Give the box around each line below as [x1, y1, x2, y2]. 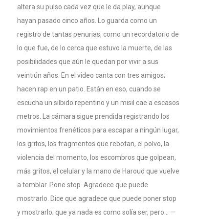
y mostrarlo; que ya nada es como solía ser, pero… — [17, 208, 175, 217]
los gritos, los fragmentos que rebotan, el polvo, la [17, 140, 169, 148]
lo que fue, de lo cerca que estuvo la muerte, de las [17, 44, 172, 52]
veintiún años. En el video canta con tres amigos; [17, 71, 165, 80]
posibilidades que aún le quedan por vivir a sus [17, 58, 158, 66]
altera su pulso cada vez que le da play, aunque [17, 3, 161, 11]
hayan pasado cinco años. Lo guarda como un [17, 17, 157, 25]
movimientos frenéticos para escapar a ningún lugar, [17, 126, 179, 134]
